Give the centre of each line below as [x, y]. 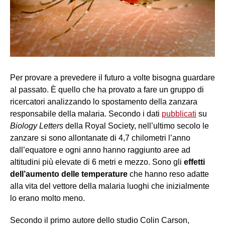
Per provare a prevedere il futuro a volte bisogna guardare [113, 78]
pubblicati [179, 114]
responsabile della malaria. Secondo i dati [86, 114]
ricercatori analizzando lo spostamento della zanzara [104, 102]
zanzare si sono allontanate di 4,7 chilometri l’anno [100, 138]
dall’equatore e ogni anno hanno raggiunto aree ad [100, 150]
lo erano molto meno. [47, 198]
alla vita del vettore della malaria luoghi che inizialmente [110, 186]
